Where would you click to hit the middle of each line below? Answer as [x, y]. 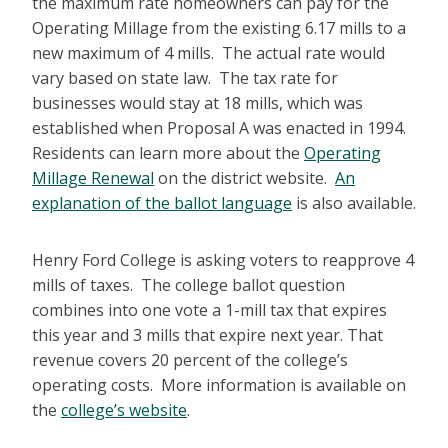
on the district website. [244, 178]
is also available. [354, 203]
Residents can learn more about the [168, 153]
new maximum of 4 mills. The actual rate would [208, 53]
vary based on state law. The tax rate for [185, 78]
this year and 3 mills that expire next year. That [207, 335]
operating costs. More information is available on [219, 385]
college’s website [124, 410]
